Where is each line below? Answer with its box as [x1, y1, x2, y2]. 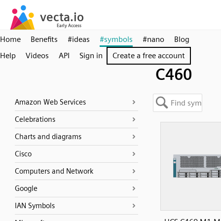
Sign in [79, 51, 103, 60]
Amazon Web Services [15, 98, 86, 107]
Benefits [31, 35, 58, 44]
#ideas [68, 35, 90, 44]
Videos [26, 51, 49, 60]
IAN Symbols [15, 201, 55, 210]
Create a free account [112, 51, 185, 60]
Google [15, 184, 37, 193]
